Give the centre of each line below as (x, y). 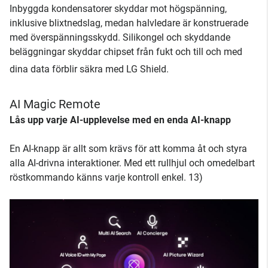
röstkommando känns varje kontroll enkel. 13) (106, 177)
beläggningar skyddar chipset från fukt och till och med (126, 51)
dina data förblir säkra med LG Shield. (89, 69)
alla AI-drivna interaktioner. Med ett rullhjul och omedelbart (132, 163)
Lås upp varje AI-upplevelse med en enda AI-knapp (120, 120)
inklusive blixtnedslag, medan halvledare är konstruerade (129, 23)
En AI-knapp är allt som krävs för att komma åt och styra (128, 148)
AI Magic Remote (55, 104)
